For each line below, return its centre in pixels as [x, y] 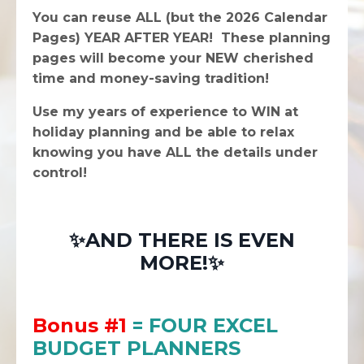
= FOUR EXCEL [202, 326]
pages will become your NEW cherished [173, 58]
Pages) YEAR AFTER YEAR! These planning [182, 38]
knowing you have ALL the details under [175, 153]
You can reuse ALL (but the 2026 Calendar [180, 18]
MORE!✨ [182, 263]
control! [60, 173]
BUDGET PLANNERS [136, 349]
